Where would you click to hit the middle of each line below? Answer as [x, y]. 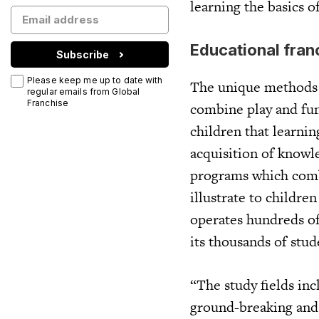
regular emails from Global [84, 91]
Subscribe [83, 54]
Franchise [48, 103]
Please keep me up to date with [95, 80]
